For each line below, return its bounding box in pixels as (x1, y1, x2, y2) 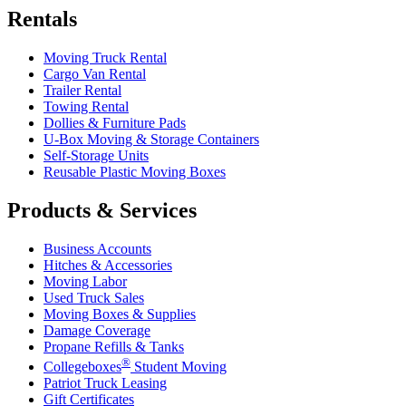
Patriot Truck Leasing (43, 374, 167, 391)
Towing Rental (43, 98, 129, 114)
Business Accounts (43, 240, 151, 256)
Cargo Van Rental (43, 65, 146, 82)
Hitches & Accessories (43, 256, 172, 273)
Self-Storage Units (43, 147, 149, 163)
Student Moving (130, 358, 227, 374)
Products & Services (7, 198, 197, 222)
